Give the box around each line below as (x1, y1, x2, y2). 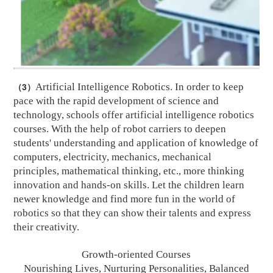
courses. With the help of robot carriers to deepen (13, 123, 227, 135)
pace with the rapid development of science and (13, 95, 219, 107)
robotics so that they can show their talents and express (13, 207, 252, 219)
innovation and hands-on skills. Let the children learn (13, 179, 245, 191)
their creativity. (13, 221, 82, 233)
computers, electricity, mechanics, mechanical (13, 151, 212, 163)
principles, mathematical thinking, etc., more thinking (13, 165, 245, 177)
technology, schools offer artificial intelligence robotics (13, 109, 255, 121)
